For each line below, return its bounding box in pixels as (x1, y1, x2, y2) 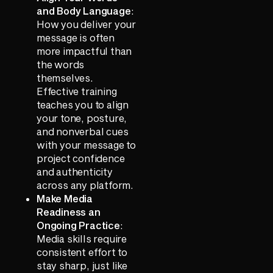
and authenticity (37, 165, 113, 177)
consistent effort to (37, 246, 128, 258)
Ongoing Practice (37, 219, 120, 231)
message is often (37, 31, 115, 43)
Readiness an (37, 205, 101, 218)
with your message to (37, 138, 136, 151)
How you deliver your (37, 18, 136, 30)
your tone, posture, (37, 112, 127, 124)
